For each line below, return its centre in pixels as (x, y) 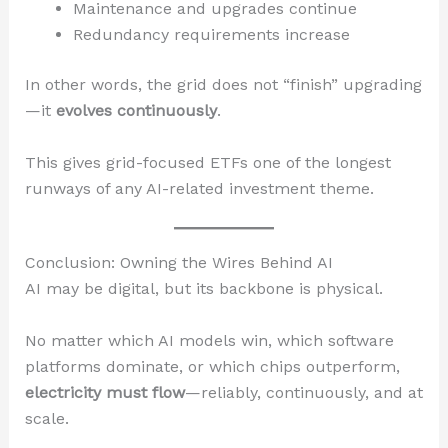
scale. (46, 418)
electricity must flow (104, 392)
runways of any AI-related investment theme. (199, 188)
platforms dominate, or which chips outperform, (212, 366)
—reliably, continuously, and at (303, 392)
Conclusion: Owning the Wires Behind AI (178, 263)
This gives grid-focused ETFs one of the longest (207, 162)
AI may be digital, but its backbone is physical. (203, 289)
